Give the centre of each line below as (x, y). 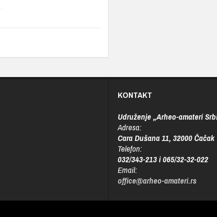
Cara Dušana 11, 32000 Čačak (166, 138)
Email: (128, 170)
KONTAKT (135, 94)
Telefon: (130, 148)
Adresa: (130, 127)
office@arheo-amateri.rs (157, 180)
